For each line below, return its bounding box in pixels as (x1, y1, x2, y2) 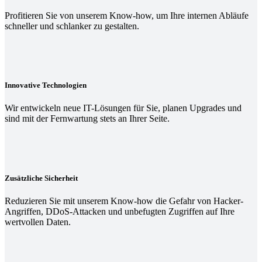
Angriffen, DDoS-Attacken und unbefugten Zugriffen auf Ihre (5, 206, 235, 216)
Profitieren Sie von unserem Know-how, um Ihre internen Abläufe (5, 11, 249, 21)
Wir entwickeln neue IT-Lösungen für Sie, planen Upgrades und (5, 103, 242, 113)
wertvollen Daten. (5, 216, 71, 227)
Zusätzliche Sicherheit (5, 173, 78, 182)
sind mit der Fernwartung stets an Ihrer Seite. (5, 113, 170, 124)
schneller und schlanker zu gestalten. (5, 21, 139, 32)
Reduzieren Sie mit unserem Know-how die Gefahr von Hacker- (5, 195, 243, 206)
